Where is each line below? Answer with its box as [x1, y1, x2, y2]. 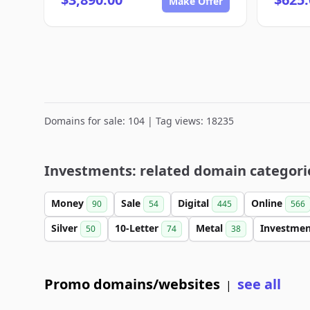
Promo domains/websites [44, 275, 220, 293]
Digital [178, 197, 212, 210]
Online [251, 197, 285, 210]
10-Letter [115, 221, 161, 235]
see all [237, 275, 281, 293]
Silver [51, 221, 80, 235]
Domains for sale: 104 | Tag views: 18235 [44, 114, 234, 127]
